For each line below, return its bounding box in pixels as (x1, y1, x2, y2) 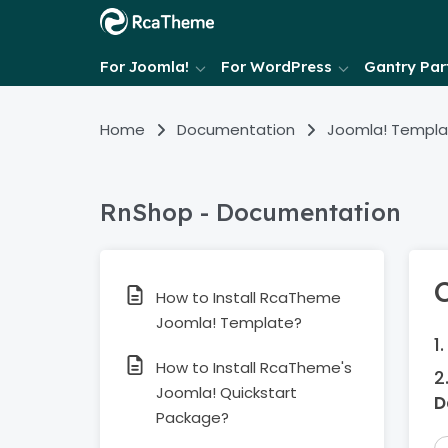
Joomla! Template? (156, 312, 302, 333)
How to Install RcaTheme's (156, 357, 352, 378)
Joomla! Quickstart (156, 382, 297, 403)
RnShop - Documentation (100, 197, 401, 227)
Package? (156, 407, 229, 428)
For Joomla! (100, 57, 189, 76)
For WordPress (221, 57, 332, 76)
